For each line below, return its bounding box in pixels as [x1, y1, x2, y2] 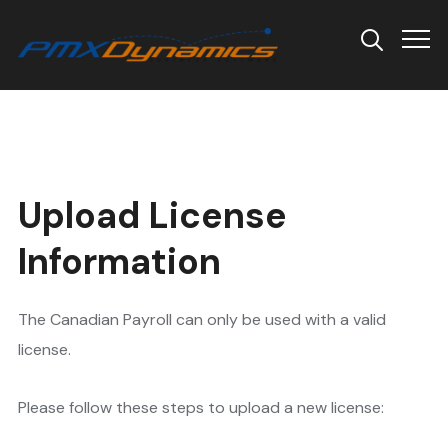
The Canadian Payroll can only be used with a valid [17, 309, 386, 331]
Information [17, 238, 221, 286]
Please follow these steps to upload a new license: [17, 397, 384, 419]
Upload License [17, 192, 287, 240]
